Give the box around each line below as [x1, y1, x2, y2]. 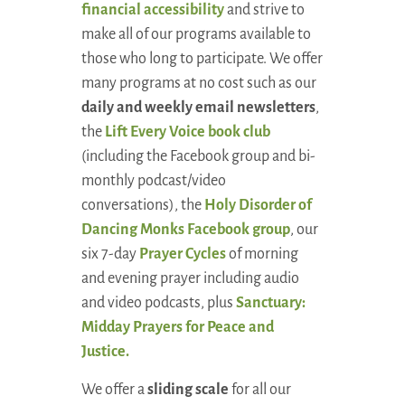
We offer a [80, 381, 147, 398]
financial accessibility [80, 2, 224, 19]
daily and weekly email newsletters [80, 99, 316, 117]
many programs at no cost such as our [80, 75, 316, 92]
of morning [225, 246, 298, 263]
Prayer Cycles [138, 246, 226, 263]
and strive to [223, 2, 305, 19]
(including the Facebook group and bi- [80, 148, 316, 165]
